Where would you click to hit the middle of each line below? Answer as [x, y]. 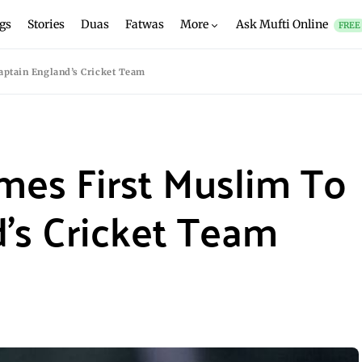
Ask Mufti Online [284, 24]
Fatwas [145, 24]
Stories [46, 24]
